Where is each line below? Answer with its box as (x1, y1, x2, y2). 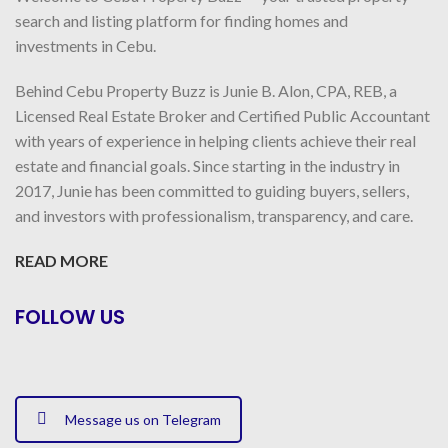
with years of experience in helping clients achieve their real (15, 130, 416, 150)
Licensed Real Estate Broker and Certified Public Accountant (15, 105, 430, 125)
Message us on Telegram (65, 410, 221, 428)
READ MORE (15, 250, 108, 270)
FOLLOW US (15, 302, 125, 331)
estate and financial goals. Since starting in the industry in (15, 155, 400, 175)
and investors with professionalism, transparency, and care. (15, 205, 413, 225)
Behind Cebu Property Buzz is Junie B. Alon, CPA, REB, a (15, 80, 397, 100)
